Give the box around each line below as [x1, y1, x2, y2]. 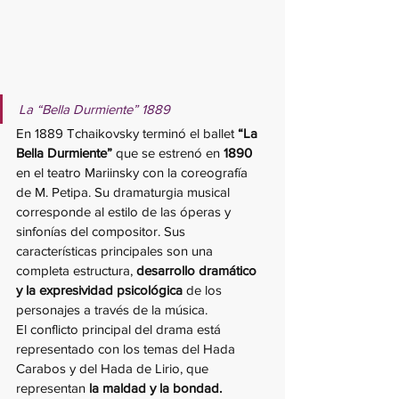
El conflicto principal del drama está [16, 321, 224, 337]
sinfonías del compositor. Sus [16, 223, 189, 239]
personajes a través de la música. [16, 301, 208, 317]
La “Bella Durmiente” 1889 [19, 101, 170, 117]
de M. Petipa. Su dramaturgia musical [16, 183, 233, 199]
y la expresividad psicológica [16, 281, 186, 297]
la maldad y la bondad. [85, 379, 222, 395]
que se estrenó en [112, 144, 224, 160]
